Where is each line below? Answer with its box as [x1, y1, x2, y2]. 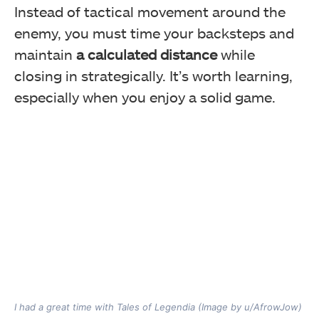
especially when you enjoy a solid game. [14, 88, 279, 105]
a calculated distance [73, 45, 217, 63]
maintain [14, 45, 73, 63]
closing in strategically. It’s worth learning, [14, 66, 293, 84]
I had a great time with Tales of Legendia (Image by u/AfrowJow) [14, 301, 302, 313]
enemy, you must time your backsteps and [14, 23, 294, 41]
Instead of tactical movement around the [14, 2, 286, 20]
